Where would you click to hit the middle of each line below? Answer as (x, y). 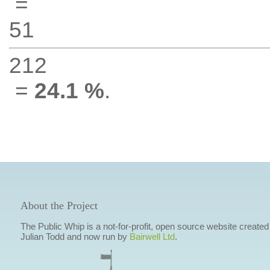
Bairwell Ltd (152, 237)
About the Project (59, 206)
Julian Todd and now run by (75, 237)
